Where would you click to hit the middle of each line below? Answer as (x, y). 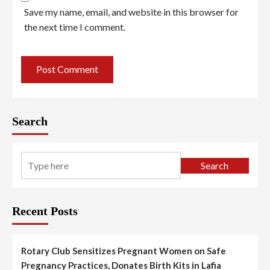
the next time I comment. (75, 27)
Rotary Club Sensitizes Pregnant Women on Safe (124, 250)
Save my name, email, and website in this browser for (131, 11)
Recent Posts (45, 211)
